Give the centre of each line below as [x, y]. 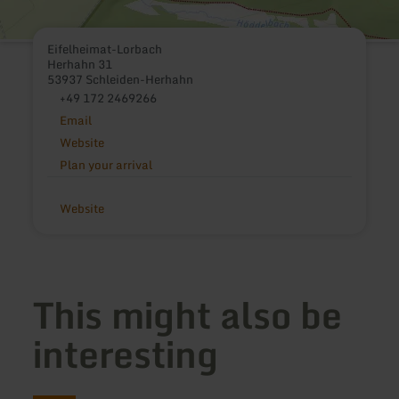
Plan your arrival [106, 164]
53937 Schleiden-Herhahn [121, 79]
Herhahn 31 [80, 64]
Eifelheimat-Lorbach [105, 49]
